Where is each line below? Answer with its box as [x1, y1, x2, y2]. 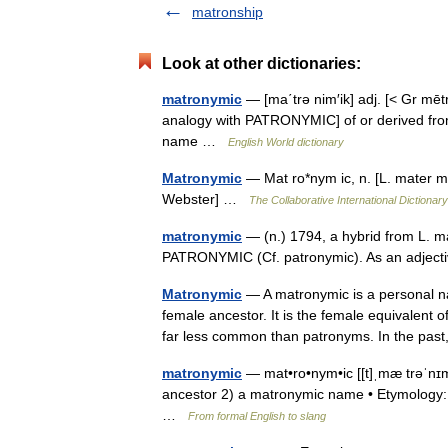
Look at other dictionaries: [162, 55, 361, 72]
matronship [192, 4, 263, 20]
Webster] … [162, 191, 249, 207]
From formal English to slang [188, 410, 326, 422]
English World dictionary [228, 136, 344, 148]
